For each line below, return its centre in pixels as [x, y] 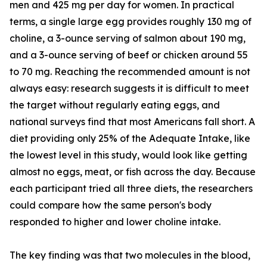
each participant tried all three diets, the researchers [131, 189]
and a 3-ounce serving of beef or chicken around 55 [129, 55]
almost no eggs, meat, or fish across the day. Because [133, 172]
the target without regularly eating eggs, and [115, 105]
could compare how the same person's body [111, 205]
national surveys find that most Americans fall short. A [132, 122]
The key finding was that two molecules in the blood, [130, 255]
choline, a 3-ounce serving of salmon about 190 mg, [128, 38]
